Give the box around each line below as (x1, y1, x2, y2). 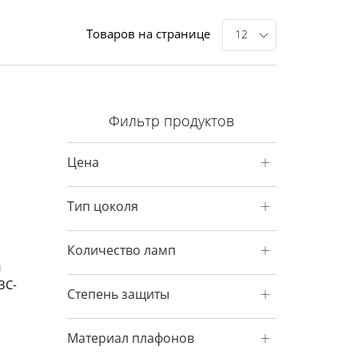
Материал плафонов (66, 329, 194, 347)
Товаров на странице (86, 26, 210, 42)
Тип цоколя (66, 197, 138, 215)
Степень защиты (66, 285, 169, 303)
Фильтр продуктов (109, 111, 235, 130)
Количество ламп (66, 241, 176, 259)
